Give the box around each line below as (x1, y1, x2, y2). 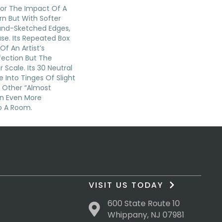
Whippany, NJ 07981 (108, 209, 185, 221)
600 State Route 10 (108, 198, 180, 210)
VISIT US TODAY (89, 179, 170, 191)
